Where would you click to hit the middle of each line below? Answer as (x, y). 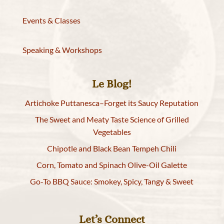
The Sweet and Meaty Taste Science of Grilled (112, 119)
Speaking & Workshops (62, 49)
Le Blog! (112, 84)
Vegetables (112, 132)
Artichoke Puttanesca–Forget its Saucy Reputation (112, 103)
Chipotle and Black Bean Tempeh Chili (112, 148)
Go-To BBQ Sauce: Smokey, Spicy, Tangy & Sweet (112, 181)
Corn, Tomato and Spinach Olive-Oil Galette (112, 165)
